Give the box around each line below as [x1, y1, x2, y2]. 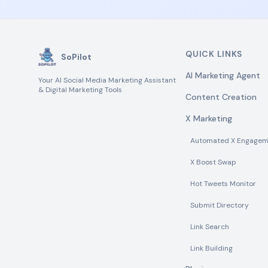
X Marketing [185, 113, 233, 124]
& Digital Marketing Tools [38, 85, 122, 95]
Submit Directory [190, 200, 249, 210]
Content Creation [185, 92, 257, 102]
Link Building [190, 243, 233, 253]
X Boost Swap [190, 157, 237, 167]
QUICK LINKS [185, 48, 243, 59]
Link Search [190, 222, 230, 232]
